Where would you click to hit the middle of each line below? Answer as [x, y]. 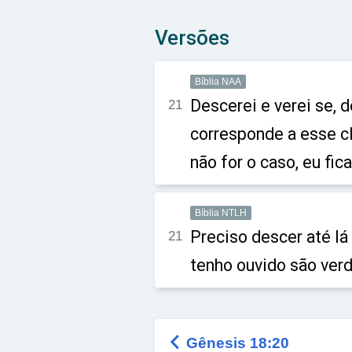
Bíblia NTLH [221, 213]
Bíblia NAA [218, 82]
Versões [192, 38]
